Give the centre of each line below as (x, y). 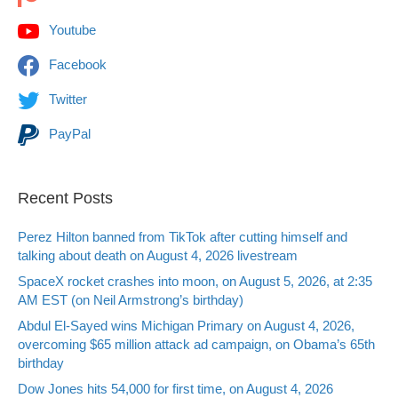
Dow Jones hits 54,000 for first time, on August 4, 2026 (175, 388)
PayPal (68, 133)
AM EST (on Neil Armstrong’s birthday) (131, 299)
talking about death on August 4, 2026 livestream (158, 255)
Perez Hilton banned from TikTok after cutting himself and (183, 236)
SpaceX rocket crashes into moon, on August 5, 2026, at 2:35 (195, 281)
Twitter (66, 99)
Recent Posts (65, 198)
